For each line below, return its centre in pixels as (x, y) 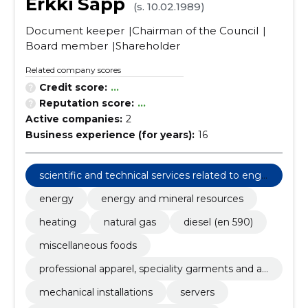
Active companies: (74, 119)
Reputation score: (86, 103)
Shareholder (147, 46)
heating (57, 222)
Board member (66, 46)
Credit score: (73, 87)
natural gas (130, 222)
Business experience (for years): (110, 135)
